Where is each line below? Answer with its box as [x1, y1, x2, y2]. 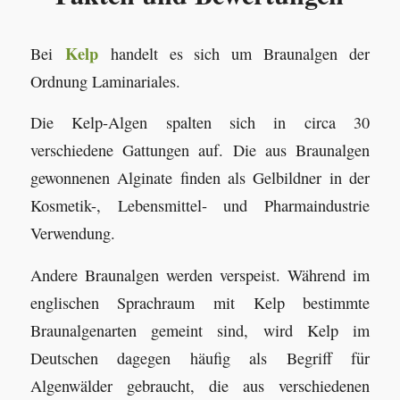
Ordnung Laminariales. [29, 70, 180, 92]
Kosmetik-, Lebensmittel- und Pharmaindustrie [29, 195, 371, 217]
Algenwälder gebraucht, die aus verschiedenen [29, 374, 371, 396]
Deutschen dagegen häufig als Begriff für [29, 346, 371, 369]
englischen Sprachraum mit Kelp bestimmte [29, 291, 371, 313]
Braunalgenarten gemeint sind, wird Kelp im [29, 319, 371, 341]
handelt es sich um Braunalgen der [97, 42, 371, 64]
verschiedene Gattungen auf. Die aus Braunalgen [29, 139, 371, 162]
